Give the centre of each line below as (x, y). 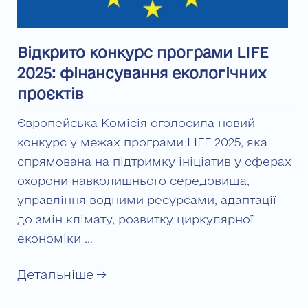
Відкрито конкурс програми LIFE (143, 53)
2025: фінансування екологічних (142, 73)
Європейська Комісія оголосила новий (136, 123)
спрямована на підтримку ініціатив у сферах (154, 162)
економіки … (55, 239)
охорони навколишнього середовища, (133, 181)
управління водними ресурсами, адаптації (147, 200)
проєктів (51, 94)
